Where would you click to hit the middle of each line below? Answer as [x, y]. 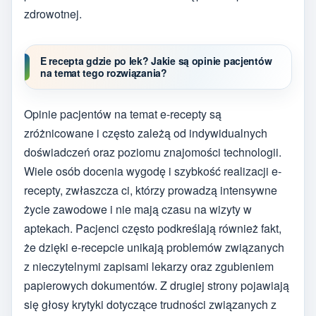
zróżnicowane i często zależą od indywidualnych [146, 133]
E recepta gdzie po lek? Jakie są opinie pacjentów [156, 60]
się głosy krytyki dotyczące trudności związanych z [150, 305]
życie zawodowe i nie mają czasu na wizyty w [138, 209]
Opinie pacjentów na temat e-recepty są [123, 114]
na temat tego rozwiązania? [104, 72]
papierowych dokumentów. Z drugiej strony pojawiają [157, 286]
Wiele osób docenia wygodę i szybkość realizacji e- [153, 171]
